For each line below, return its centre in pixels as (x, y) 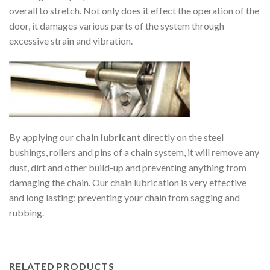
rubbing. (27, 212)
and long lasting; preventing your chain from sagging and (124, 197)
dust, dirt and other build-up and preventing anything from (128, 167)
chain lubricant (108, 137)
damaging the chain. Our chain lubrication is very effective (128, 182)
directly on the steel (182, 137)
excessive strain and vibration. (71, 41)
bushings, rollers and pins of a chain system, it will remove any (134, 152)
